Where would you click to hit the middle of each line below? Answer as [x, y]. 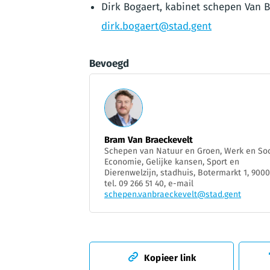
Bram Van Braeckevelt [149, 140]
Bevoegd [109, 64]
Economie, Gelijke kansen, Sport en [172, 162]
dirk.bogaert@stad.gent [156, 27]
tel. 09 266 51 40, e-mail [149, 184]
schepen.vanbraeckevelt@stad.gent [173, 195]
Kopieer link [170, 258]
